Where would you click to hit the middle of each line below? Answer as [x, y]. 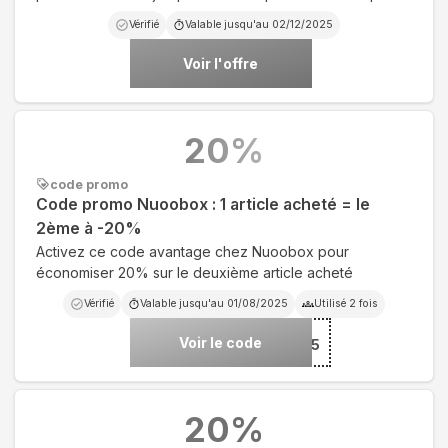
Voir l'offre [220, 63]
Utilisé [331, 303]
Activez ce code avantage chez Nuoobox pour [192, 251]
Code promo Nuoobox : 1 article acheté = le [203, 204]
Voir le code [220, 342]
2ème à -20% [89, 228]
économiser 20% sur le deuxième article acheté [194, 272]
